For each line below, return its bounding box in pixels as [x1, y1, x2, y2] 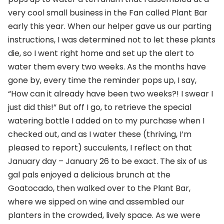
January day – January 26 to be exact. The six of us [8, 155, 207, 167]
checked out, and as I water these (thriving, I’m [8, 128, 191, 140]
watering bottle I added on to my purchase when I [8, 114, 204, 126]
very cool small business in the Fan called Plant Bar [8, 6, 207, 18]
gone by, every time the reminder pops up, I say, [8, 74, 196, 86]
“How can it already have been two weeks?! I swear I [8, 87, 213, 99]
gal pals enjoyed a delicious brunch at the [8, 168, 170, 180]
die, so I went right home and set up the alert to [8, 47, 194, 59]
